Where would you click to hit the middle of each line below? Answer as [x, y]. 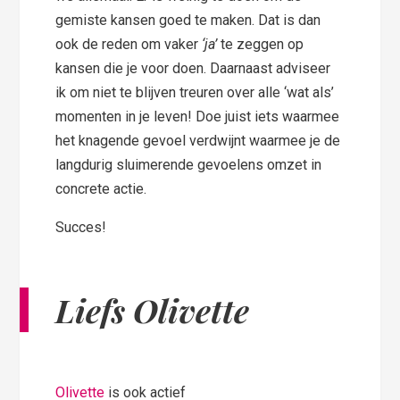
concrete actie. [101, 188]
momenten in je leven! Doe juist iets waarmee [198, 116]
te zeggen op [261, 44]
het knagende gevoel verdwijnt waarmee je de [198, 140]
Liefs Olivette [153, 309]
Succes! [81, 227]
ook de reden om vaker [127, 44]
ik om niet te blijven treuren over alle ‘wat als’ [195, 92]
